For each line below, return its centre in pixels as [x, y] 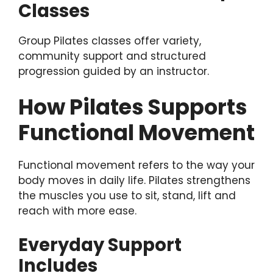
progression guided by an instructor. [114, 71]
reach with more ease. [77, 211]
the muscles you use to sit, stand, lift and [127, 196]
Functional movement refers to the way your [136, 165]
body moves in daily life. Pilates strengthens [134, 181]
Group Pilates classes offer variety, [110, 41]
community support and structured [112, 56]
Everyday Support [100, 245]
